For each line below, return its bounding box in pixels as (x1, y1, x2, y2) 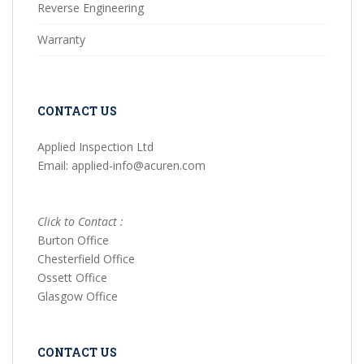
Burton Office (37, 232, 109, 249)
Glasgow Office (37, 288, 118, 305)
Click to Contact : (37, 214, 123, 230)
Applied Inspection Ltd (37, 139, 154, 155)
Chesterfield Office (37, 251, 135, 267)
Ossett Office (37, 270, 107, 286)
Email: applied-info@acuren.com (37, 158, 209, 174)
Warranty (37, 32, 85, 48)
